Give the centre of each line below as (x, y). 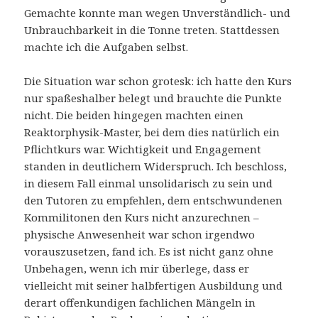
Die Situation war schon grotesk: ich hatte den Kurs (158, 81)
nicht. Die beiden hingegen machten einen (134, 115)
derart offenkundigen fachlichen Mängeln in (140, 303)
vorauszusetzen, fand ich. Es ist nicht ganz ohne (149, 252)
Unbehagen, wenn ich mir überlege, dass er (137, 269)
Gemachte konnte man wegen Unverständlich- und (158, 13)
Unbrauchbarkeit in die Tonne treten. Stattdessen (152, 30)
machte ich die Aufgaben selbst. (106, 47)
